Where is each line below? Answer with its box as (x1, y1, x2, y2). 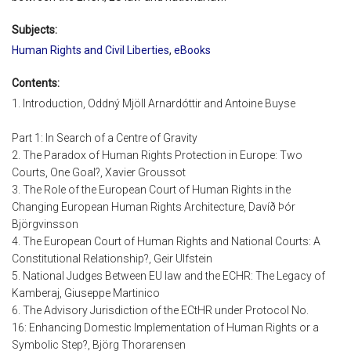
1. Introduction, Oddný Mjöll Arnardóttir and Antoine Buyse (12, 97, 295, 110)
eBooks (174, 43, 211, 56)
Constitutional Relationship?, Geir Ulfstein (12, 252, 212, 266)
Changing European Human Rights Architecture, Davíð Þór (12, 201, 295, 214)
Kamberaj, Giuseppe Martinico (12, 287, 160, 300)
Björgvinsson (12, 218, 78, 231)
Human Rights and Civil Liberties (12, 43, 169, 56)
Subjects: (12, 23, 57, 36)
